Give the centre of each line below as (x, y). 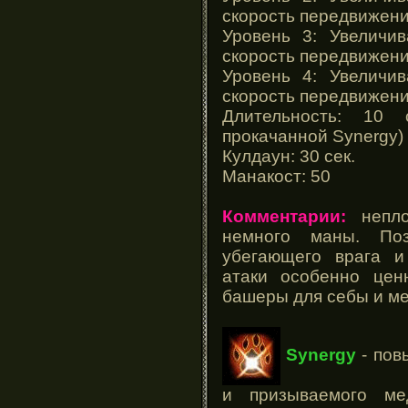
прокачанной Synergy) (313, 136)
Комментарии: (284, 216)
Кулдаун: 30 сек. (289, 156)
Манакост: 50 (276, 176)
